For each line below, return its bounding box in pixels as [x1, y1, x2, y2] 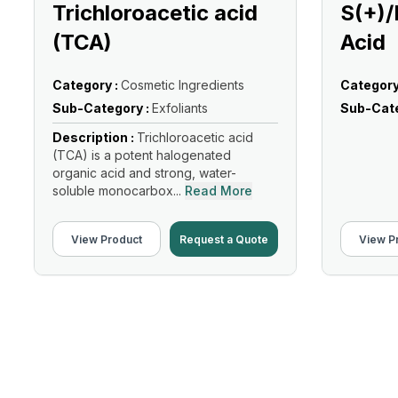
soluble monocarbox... [52, 183, 181, 198]
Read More [185, 183, 252, 198]
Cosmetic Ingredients [121, 77, 244, 92]
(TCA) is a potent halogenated [52, 147, 231, 163]
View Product [71, 232, 142, 246]
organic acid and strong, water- [52, 165, 236, 180]
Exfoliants [152, 100, 208, 115]
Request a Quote [179, 232, 268, 246]
